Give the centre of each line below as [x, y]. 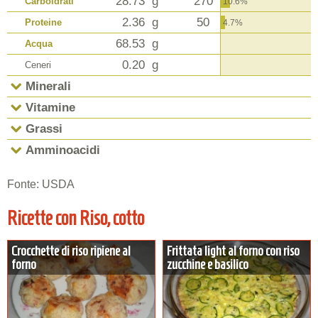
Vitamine [50, 107]
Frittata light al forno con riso [233, 251]
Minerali [48, 86]
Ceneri [38, 65]
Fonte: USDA [41, 184]
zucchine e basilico [208, 265]
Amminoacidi [63, 150]
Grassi [44, 128]
